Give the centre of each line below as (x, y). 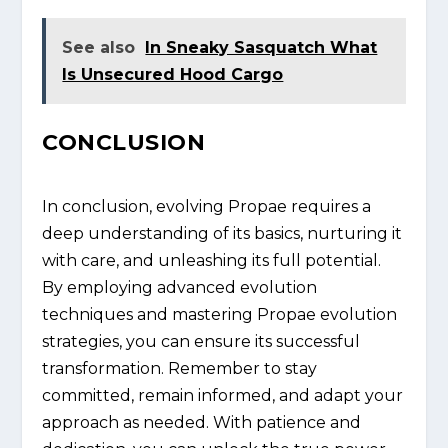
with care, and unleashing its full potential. (212, 260)
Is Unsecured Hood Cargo (173, 74)
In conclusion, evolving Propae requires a (207, 206)
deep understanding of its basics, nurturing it (222, 233)
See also (99, 47)
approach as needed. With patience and (202, 422)
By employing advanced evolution (180, 287)
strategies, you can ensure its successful (201, 341)
